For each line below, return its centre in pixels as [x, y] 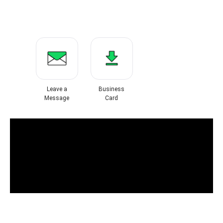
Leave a [57, 89]
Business [111, 89]
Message [57, 98]
